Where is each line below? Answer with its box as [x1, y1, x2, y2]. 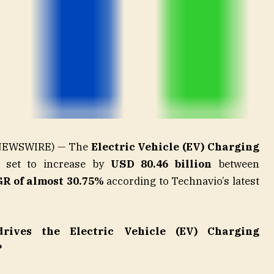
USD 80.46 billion [110, 157, 212, 171]
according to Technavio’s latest [103, 174, 259, 188]
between [212, 157, 259, 171]
